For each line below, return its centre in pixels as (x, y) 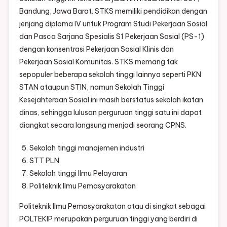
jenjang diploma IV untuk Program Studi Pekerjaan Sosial (113, 24)
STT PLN (44, 161)
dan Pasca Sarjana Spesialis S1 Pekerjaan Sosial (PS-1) (111, 37)
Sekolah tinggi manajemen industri (87, 148)
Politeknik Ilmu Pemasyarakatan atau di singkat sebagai (112, 206)
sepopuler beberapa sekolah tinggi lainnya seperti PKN (110, 75)
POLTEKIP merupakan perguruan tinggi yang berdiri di (108, 219)
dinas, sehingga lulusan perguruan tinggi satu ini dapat (110, 113)
